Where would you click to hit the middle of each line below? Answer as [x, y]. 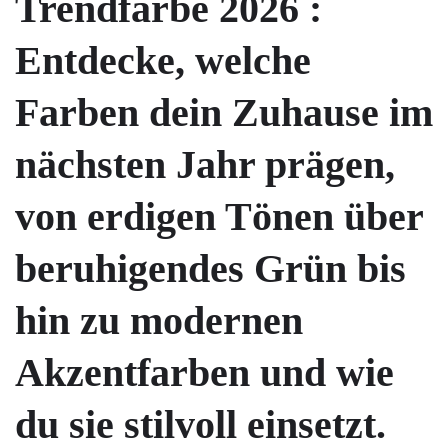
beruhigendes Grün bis [210, 269]
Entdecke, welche [163, 61]
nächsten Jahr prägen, [205, 165]
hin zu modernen [159, 321]
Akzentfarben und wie [204, 373]
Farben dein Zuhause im [224, 113]
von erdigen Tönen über [219, 217]
